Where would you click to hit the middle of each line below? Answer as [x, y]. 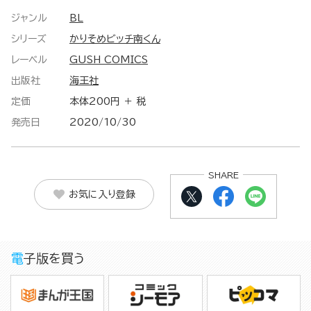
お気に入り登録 [102, 194]
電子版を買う [54, 259]
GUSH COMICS [109, 60]
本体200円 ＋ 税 [108, 102]
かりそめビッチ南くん [115, 39]
